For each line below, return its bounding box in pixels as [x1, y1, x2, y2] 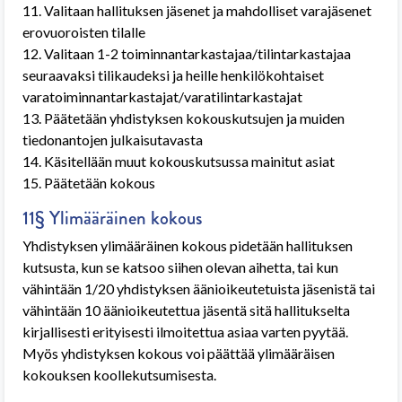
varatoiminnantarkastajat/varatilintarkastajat [22, 88, 302, 105]
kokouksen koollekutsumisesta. [22, 366, 216, 383]
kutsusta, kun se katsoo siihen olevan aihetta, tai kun [22, 258, 338, 275]
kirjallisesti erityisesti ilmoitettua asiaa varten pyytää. [22, 323, 348, 340]
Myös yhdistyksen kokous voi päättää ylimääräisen [22, 345, 335, 362]
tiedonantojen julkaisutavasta [22, 131, 203, 148]
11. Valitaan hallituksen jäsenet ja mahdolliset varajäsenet [22, 2, 371, 19]
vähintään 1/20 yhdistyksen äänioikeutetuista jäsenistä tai [22, 280, 375, 297]
